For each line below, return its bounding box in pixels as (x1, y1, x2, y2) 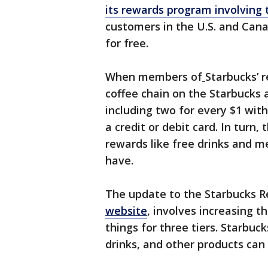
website (105, 203, 147, 218)
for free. (105, 36, 148, 51)
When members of (105, 69, 202, 84)
